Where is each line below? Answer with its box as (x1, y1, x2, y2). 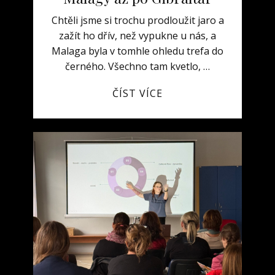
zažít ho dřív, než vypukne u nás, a (59, 29, 216, 42)
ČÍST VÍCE (112, 87, 163, 100)
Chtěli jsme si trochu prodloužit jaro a (51, 14, 224, 27)
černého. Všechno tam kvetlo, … (65, 60, 210, 73)
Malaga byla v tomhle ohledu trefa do (52, 44, 223, 58)
